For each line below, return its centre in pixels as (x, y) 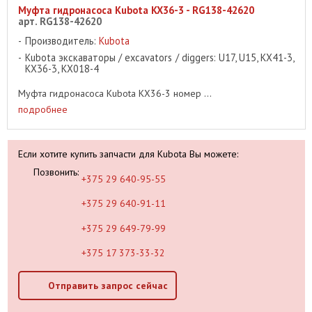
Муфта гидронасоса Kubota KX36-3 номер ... (115, 94)
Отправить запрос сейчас (108, 286)
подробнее (43, 109)
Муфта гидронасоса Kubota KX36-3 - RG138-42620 (136, 10)
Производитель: (62, 41)
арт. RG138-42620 (60, 22)
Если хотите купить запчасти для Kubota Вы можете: (128, 154)
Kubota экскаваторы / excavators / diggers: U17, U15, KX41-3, (160, 58)
